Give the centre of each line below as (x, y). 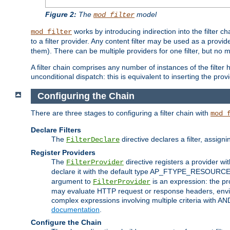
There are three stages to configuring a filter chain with (121, 113)
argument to (72, 181)
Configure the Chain (66, 222)
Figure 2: (61, 15)
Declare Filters (56, 130)
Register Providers (63, 152)
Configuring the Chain (86, 96)
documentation (75, 209)
